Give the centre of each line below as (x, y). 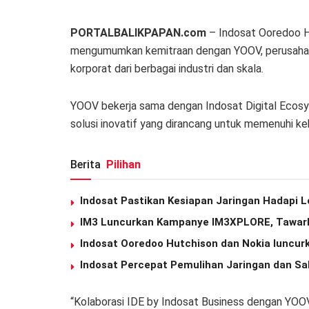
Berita (87, 164)
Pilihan (123, 164)
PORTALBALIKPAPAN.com (138, 32)
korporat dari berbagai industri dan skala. (167, 68)
